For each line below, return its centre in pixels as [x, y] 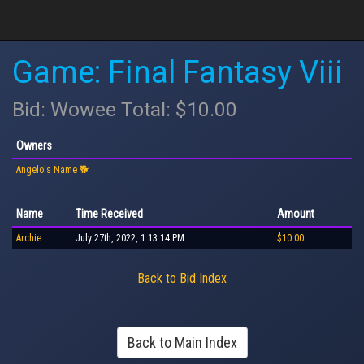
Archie [29, 238]
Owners [34, 145]
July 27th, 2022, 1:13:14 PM [130, 238]
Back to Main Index [182, 342]
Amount [296, 213]
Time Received [109, 213]
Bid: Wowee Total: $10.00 [125, 109]
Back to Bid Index [182, 278]
